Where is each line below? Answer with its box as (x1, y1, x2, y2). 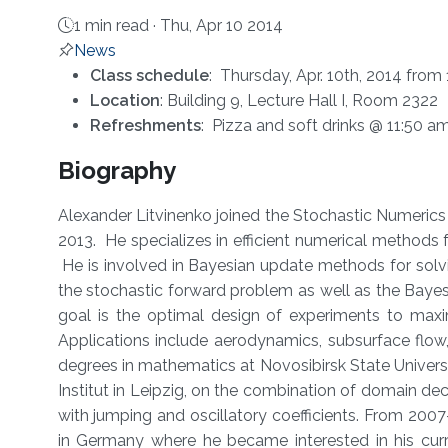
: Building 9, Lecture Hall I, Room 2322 (159, 91, 438, 111)
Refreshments (89, 116, 201, 136)
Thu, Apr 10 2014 (159, 16, 283, 36)
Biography (57, 156, 176, 186)
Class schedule (89, 66, 209, 86)
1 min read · (73, 16, 160, 36)
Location (89, 91, 160, 111)
